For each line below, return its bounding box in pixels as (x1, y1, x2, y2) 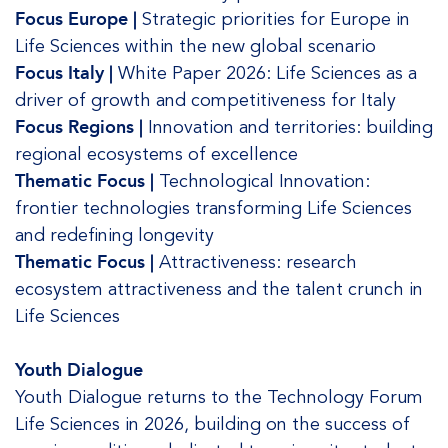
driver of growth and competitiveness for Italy (15, 89, 396, 111)
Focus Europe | (15, 8, 142, 30)
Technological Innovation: (154, 170, 370, 192)
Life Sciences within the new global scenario (15, 35, 376, 57)
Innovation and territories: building (148, 116, 433, 138)
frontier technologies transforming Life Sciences (15, 197, 412, 219)
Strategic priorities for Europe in (142, 8, 410, 30)
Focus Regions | (15, 116, 148, 138)
